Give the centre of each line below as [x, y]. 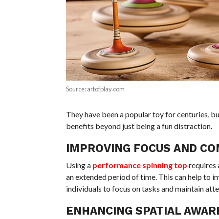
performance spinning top [140, 165]
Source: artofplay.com [95, 89]
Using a [79, 165]
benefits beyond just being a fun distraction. [139, 126]
